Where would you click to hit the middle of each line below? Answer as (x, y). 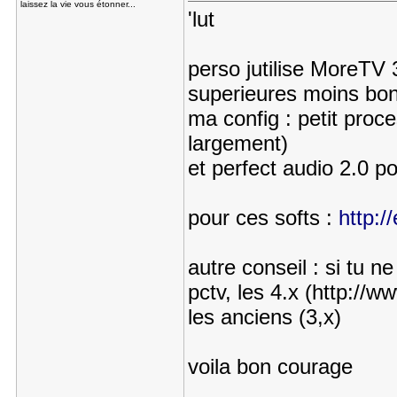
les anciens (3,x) (264, 317)
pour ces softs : (263, 218)
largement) (237, 143)
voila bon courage (270, 366)
